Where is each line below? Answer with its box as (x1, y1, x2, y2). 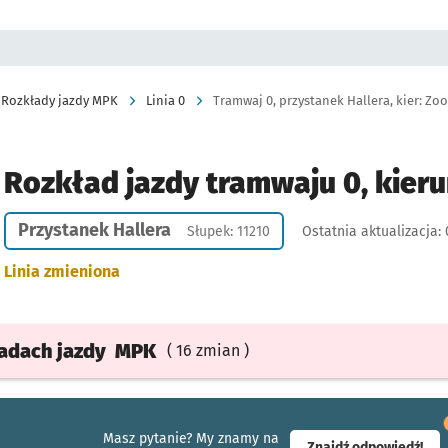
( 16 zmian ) (166, 341, 249, 360)
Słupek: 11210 (186, 223, 270, 240)
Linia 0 (146, 93, 185, 108)
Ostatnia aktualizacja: (301, 223, 445, 240)
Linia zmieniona (3, 262, 120, 281)
